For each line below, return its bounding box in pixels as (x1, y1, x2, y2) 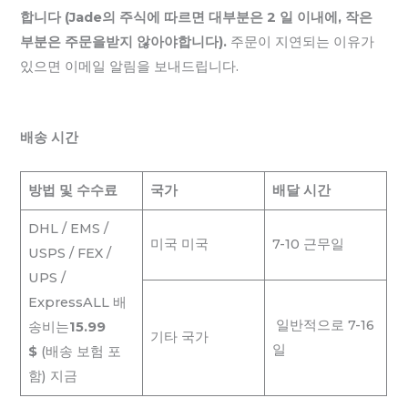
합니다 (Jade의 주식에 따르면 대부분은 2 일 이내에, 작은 (20, 9, 373, 26)
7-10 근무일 (271, 235, 344, 252)
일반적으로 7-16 (271, 316, 374, 333)
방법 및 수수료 (27, 181, 117, 199)
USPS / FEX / (27, 244, 111, 261)
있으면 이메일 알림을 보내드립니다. (20, 58, 240, 76)
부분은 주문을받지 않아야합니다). (20, 34, 228, 51)
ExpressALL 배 (27, 293, 127, 311)
